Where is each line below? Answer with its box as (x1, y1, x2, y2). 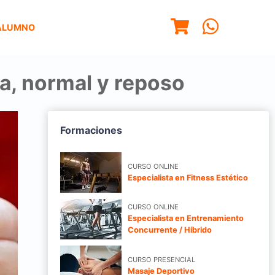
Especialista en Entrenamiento (128, 214, 244, 223)
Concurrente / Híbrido (128, 225, 212, 235)
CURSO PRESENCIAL (128, 255, 195, 264)
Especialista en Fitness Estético (128, 172, 248, 182)
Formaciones (60, 123, 122, 136)
